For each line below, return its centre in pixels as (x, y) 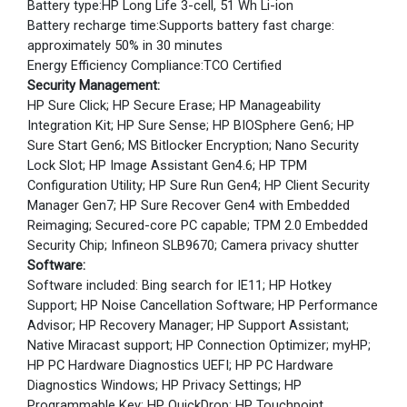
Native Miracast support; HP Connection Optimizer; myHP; (199, 345)
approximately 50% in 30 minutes (125, 45)
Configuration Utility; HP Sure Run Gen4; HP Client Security (199, 185)
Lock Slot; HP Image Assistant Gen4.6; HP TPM (167, 165)
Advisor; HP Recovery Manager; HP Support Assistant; (188, 325)
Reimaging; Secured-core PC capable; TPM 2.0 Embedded (198, 225)
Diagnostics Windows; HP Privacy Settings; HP (164, 385)
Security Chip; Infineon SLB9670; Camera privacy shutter (193, 245)
